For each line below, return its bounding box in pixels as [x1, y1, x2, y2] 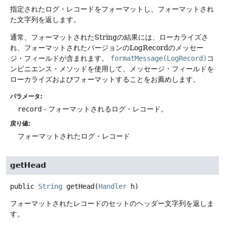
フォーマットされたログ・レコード [18, 132, 130, 140]
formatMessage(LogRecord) [110, 54, 207, 63]
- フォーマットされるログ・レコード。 [42, 104, 168, 113]
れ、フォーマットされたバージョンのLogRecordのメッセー [10, 44, 203, 52]
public [10, 182, 34, 190]
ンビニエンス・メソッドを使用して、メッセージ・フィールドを [10, 65, 214, 73]
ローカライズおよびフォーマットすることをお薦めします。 [10, 75, 200, 84]
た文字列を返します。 [10, 15, 80, 24]
